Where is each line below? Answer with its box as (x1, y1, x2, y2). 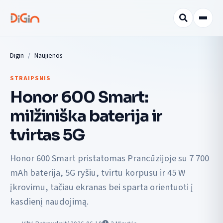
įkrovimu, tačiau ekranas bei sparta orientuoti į (10, 181, 193, 194)
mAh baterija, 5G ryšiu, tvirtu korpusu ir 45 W (10, 166, 185, 180)
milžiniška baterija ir (10, 106, 163, 126)
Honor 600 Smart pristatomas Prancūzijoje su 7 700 (10, 152, 209, 165)
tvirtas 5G (10, 124, 85, 145)
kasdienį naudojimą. (10, 195, 89, 209)
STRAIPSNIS (10, 74, 51, 83)
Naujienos (34, 51, 62, 60)
